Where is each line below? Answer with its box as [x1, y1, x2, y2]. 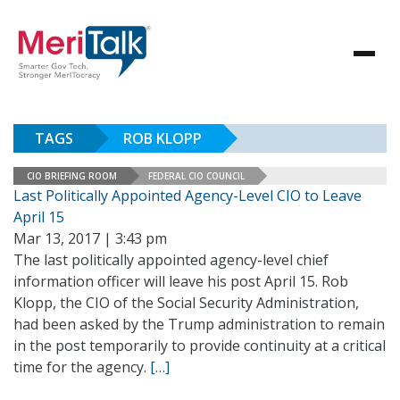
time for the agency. [13, 357, 150, 377]
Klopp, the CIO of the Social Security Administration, [13, 293, 359, 312]
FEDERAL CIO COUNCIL [148, 169, 245, 182]
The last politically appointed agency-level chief [13, 250, 329, 270]
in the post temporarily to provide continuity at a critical [13, 336, 386, 355]
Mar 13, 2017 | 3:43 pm [13, 229, 167, 248]
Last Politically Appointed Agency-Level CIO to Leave [13, 186, 362, 205]
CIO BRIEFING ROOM [27, 169, 117, 182]
